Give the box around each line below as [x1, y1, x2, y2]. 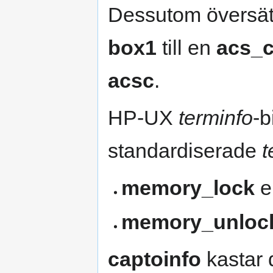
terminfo [179, 106, 253, 130]
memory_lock [121, 176, 255, 200]
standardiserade [108, 139, 262, 163]
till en [157, 36, 216, 60]
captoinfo [108, 247, 201, 271]
